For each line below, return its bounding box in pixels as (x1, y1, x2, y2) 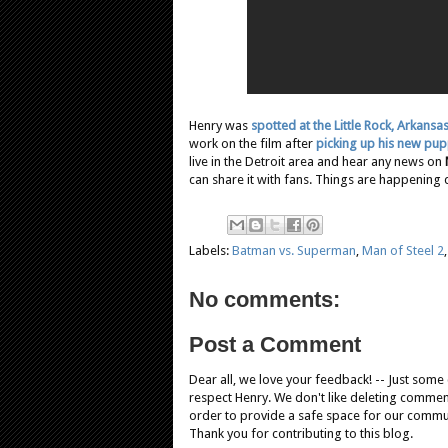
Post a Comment (189, 332, 361, 358)
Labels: (189, 242, 232, 258)
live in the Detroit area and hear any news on (189, 153, 445, 169)
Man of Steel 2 (362, 242, 444, 258)
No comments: (189, 286, 340, 312)
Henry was (189, 117, 251, 133)
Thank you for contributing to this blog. (189, 426, 413, 442)
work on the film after (189, 135, 316, 151)
